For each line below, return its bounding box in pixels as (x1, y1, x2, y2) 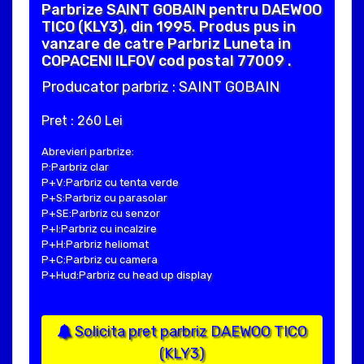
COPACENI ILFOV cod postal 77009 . (41, 51, 292, 70)
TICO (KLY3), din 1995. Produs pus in (41, 17, 296, 36)
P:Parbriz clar (41, 160, 109, 173)
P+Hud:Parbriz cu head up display (41, 268, 212, 281)
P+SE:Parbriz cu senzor (41, 206, 160, 219)
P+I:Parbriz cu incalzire (41, 222, 157, 235)
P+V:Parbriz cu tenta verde (41, 175, 179, 188)
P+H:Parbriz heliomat (41, 237, 149, 250)
